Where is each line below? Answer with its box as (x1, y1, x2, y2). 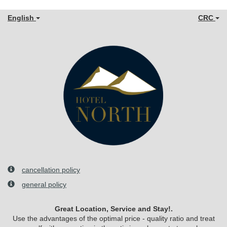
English (8, 14, 36, 22)
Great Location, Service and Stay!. (54, 205, 173, 213)
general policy (22, 180, 66, 188)
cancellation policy (22, 166, 80, 174)
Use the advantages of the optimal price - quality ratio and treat (12, 214, 215, 222)
